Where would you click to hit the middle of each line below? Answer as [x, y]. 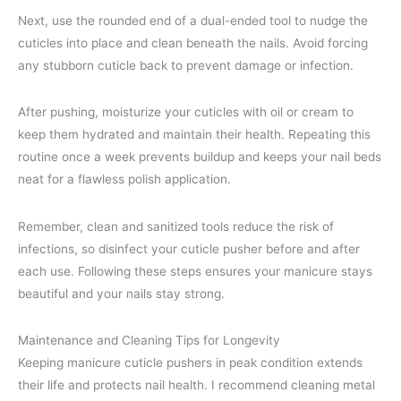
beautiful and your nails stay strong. [121, 293]
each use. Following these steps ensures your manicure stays [195, 271]
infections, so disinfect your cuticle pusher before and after [189, 248]
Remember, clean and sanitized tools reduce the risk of [176, 226]
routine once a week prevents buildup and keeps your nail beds [200, 157]
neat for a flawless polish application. [124, 179]
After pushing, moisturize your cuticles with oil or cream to [186, 112]
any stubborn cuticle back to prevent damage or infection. [186, 65]
